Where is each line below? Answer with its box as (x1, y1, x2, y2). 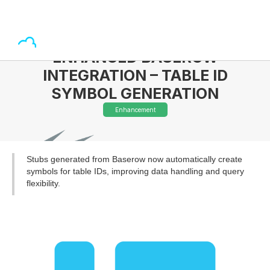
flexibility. (27, 178, 60, 188)
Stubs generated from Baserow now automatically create (27, 154, 242, 164)
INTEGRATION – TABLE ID (42, 66, 228, 84)
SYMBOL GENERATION (51, 84, 219, 102)
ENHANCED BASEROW (52, 48, 218, 66)
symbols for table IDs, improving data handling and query (27, 166, 244, 176)
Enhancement (115, 106, 155, 113)
